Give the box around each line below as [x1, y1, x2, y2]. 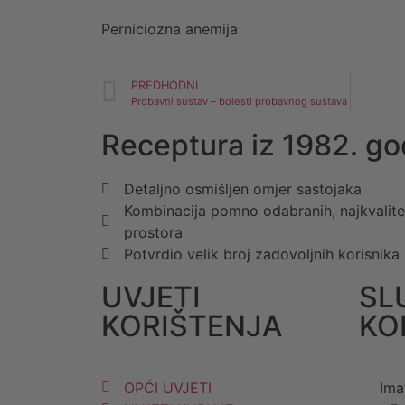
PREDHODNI [131, 78, 198, 92]
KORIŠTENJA [101, 307, 282, 344]
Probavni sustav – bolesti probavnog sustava [131, 94, 347, 108]
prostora [124, 222, 183, 241]
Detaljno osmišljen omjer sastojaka [124, 179, 362, 198]
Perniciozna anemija [101, 19, 238, 38]
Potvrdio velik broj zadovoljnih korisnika [124, 244, 400, 263]
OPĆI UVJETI [124, 378, 212, 397]
